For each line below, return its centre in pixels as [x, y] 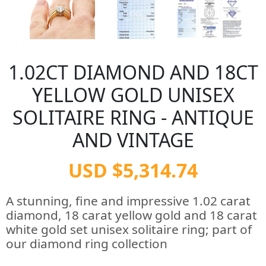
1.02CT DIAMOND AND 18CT [133, 72]
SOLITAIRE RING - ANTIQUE [133, 117]
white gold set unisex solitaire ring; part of [129, 229]
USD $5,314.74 [133, 170]
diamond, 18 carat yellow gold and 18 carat [132, 215]
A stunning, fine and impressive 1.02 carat [128, 201]
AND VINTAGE [133, 140]
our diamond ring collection [87, 243]
